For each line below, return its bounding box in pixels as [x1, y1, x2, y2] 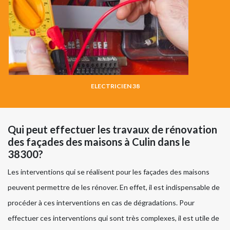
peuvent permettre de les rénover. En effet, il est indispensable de [8, 182, 220, 191]
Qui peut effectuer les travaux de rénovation [8, 123, 217, 136]
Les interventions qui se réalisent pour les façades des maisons [8, 167, 209, 176]
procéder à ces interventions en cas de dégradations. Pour [8, 198, 195, 207]
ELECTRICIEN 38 [90, 82, 140, 90]
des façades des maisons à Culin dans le [8, 135, 190, 148]
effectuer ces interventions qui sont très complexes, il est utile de [8, 213, 219, 222]
